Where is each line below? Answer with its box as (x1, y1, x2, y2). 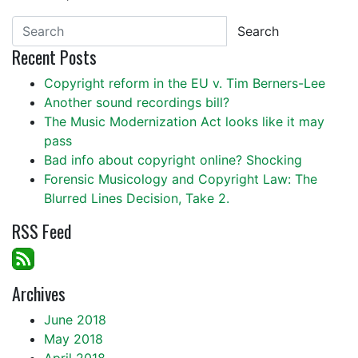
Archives (12, 280, 66, 306)
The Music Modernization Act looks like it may (44, 113, 324, 129)
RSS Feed (12, 218, 72, 244)
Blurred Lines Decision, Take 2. (44, 190, 229, 206)
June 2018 (44, 312, 106, 328)
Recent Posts (12, 44, 97, 70)
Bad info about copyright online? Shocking (44, 152, 302, 168)
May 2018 (44, 331, 103, 347)
